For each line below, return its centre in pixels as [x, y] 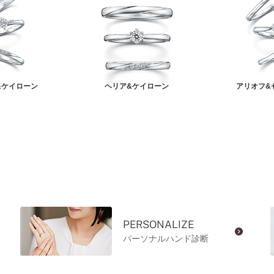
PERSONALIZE [158, 225]
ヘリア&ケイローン [137, 87]
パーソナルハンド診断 [165, 239]
